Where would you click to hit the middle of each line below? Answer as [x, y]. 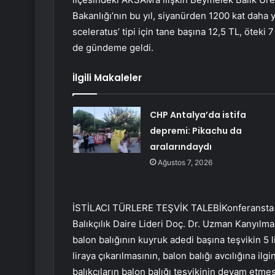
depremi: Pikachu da [196, 131]
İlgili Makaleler [107, 78]
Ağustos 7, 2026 [185, 163]
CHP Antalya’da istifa [198, 115]
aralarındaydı [180, 147]
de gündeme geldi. [113, 48]
